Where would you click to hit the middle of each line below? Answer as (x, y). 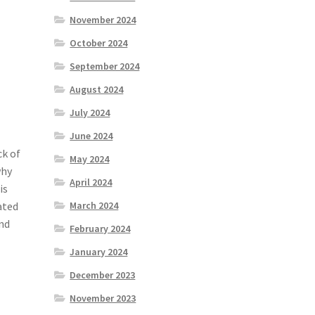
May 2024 (90, 159)
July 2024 (90, 112)
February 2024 (100, 228)
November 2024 (103, 19)
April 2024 (91, 182)
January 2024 (99, 251)
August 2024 (97, 89)
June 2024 (91, 135)
